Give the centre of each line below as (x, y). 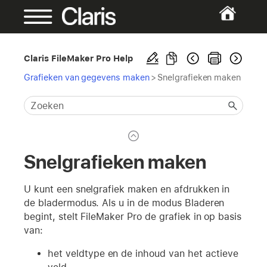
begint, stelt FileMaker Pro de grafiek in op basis (133, 216)
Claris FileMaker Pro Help (79, 58)
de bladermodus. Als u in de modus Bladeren (124, 203)
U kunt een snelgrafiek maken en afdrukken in (127, 189)
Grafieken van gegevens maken (87, 77)
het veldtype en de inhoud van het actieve (143, 253)
